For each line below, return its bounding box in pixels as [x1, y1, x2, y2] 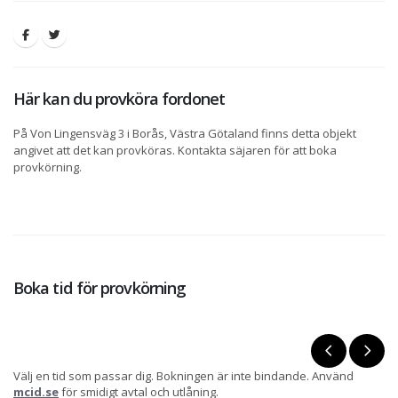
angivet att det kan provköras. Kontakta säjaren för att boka [13, 142, 337, 159]
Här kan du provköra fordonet [13, 88, 226, 110]
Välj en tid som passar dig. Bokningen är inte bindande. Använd [13, 368, 354, 385]
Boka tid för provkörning [13, 277, 187, 299]
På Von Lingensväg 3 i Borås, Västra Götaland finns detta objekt [13, 125, 356, 142]
